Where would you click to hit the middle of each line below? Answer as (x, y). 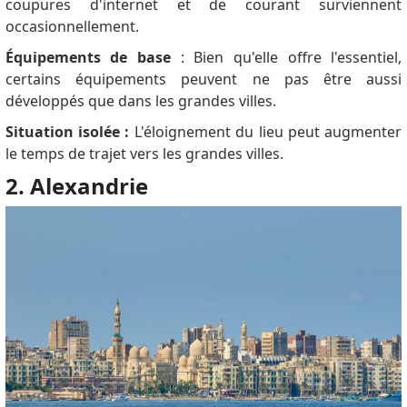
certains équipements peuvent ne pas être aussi (203, 79)
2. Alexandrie (76, 186)
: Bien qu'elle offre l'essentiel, (287, 58)
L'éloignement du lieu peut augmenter (266, 132)
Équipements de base (88, 58)
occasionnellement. (74, 27)
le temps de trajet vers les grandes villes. (144, 154)
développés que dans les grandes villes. (140, 101)
